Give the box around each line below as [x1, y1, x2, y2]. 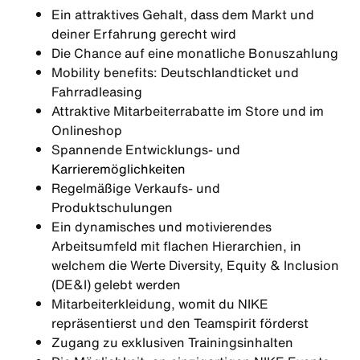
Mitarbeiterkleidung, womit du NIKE [51, 294, 268, 313]
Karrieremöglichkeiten [51, 159, 186, 178]
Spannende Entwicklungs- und [51, 140, 240, 159]
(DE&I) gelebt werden [51, 275, 181, 294]
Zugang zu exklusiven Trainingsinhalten [51, 333, 293, 352]
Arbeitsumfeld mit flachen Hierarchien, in [51, 236, 301, 256]
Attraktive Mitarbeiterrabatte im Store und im [51, 101, 324, 121]
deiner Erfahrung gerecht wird [51, 24, 236, 43]
